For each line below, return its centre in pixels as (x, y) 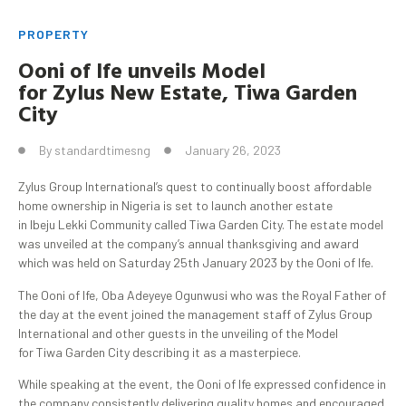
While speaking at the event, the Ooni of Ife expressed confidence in (202, 384)
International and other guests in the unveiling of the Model (178, 333)
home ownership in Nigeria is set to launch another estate (175, 206)
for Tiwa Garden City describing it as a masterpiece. (159, 352)
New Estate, (169, 92)
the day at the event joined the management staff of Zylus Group (195, 314)
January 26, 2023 (233, 150)
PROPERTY (53, 34)
